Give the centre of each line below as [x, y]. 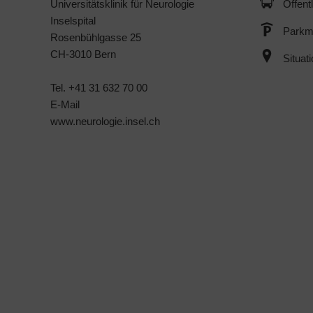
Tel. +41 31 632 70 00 [99, 87]
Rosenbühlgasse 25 [96, 37]
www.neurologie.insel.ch [105, 121]
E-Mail [65, 104]
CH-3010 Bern [83, 54]
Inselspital [73, 20]
